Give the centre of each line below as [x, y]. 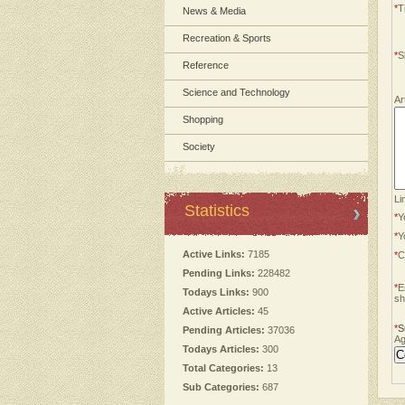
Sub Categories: [221, 387]
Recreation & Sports [227, 38]
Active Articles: [219, 311]
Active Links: [214, 254]
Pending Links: [219, 273]
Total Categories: [223, 368]
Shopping [203, 119]
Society [199, 146]
